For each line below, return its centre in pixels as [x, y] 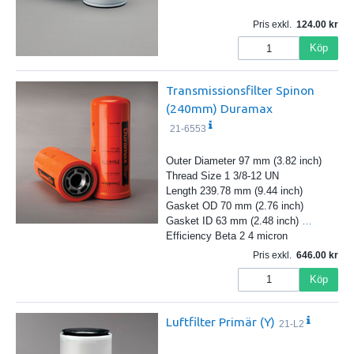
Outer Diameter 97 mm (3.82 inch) [243, 160]
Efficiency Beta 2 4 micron [226, 235]
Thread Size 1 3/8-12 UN [222, 175]
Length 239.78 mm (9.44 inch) [234, 190]
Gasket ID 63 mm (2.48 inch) [233, 220]
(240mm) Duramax [219, 109]
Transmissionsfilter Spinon [240, 90]
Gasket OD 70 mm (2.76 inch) [234, 205]
